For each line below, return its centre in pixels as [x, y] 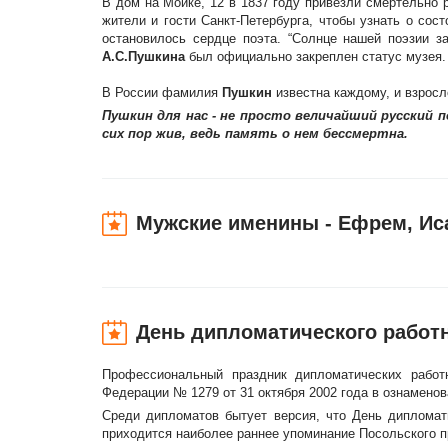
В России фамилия [162, 92]
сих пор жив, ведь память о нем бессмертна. [255, 133]
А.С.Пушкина [145, 56]
